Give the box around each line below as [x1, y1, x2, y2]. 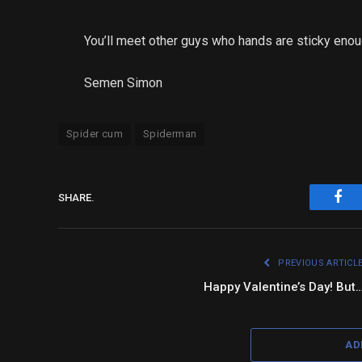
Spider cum [66, 128, 123, 141]
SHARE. [58, 191, 95, 204]
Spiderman [142, 128, 197, 141]
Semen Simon [84, 75, 163, 91]
